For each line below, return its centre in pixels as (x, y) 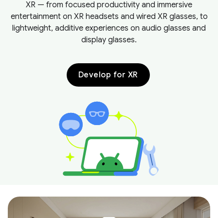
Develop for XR (108, 75)
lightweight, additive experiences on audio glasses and (109, 28)
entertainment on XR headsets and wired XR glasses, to (109, 17)
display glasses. (109, 40)
